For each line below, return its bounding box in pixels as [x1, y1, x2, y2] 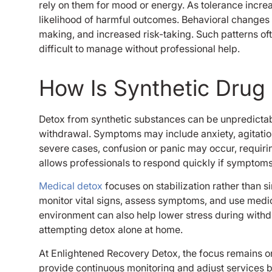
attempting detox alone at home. [39, 223, 183, 236]
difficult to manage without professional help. [39, 42, 240, 55]
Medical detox [39, 180, 103, 192]
